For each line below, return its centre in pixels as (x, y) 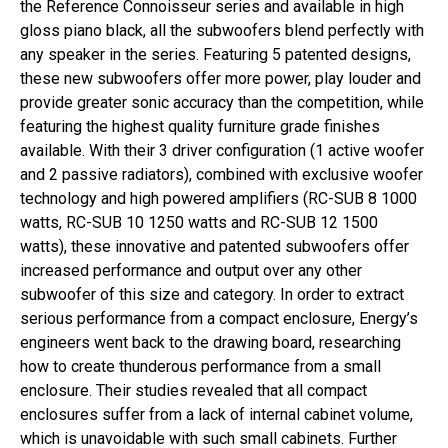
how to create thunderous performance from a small (200, 366)
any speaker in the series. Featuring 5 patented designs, (215, 54)
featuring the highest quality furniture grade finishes (200, 126)
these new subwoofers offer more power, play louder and (220, 78)
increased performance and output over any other (191, 270)
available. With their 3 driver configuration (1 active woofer (222, 150)
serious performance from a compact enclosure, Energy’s (219, 318)
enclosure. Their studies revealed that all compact (193, 390)
